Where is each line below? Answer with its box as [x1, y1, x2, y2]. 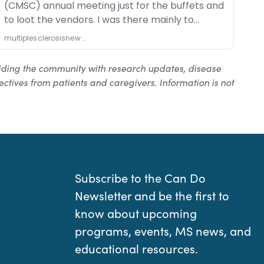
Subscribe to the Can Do [75, 170, 206, 186]
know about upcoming [75, 205, 197, 222]
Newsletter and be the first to [75, 187, 229, 204]
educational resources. [75, 240, 198, 257]
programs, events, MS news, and [75, 223, 251, 239]
